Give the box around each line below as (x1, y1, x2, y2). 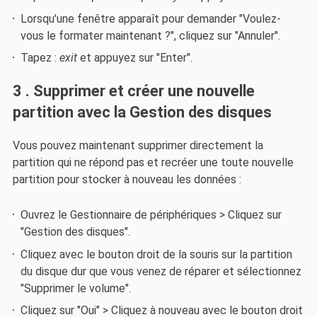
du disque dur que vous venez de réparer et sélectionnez (21, 264, 302, 278)
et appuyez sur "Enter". (77, 51, 193, 65)
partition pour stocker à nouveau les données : (12, 173, 241, 187)
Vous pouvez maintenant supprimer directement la (12, 139, 263, 153)
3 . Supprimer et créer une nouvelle (12, 81, 255, 100)
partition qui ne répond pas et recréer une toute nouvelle (12, 156, 294, 170)
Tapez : (21, 51, 60, 65)
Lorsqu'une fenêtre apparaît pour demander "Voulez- (21, 11, 282, 25)
